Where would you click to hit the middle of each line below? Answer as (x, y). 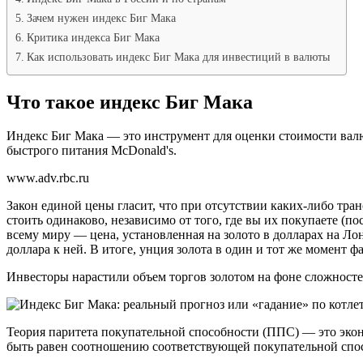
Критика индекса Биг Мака (93, 37)
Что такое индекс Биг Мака (130, 102)
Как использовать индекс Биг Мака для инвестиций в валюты (178, 56)
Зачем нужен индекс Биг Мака (101, 17)
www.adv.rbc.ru (48, 178)
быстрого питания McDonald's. (92, 151)
